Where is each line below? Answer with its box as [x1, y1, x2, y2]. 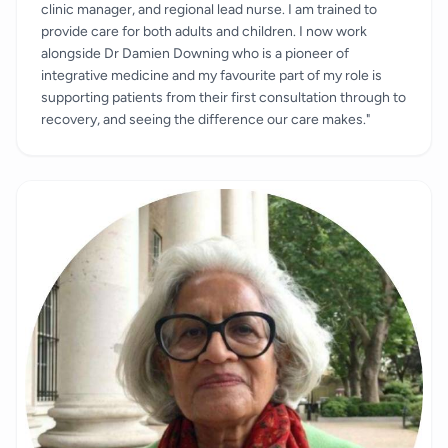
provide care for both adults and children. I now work [41, 22, 367, 40]
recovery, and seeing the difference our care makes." [41, 110, 370, 128]
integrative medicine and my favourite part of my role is [41, 66, 382, 84]
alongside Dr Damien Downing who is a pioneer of [41, 44, 349, 62]
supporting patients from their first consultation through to [41, 88, 406, 106]
